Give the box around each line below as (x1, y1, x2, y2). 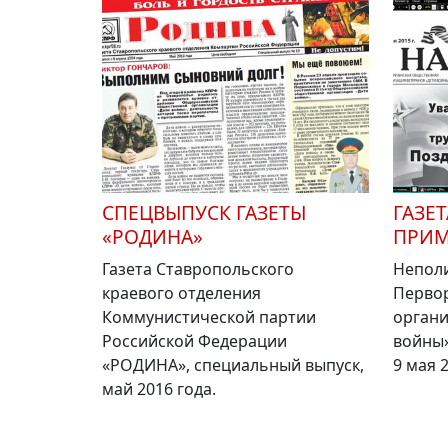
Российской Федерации (102, 330, 287, 353)
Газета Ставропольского (102, 258, 294, 281)
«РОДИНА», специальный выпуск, (102, 354, 364, 377)
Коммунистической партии (102, 306, 316, 329)
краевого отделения (102, 282, 261, 305)
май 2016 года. (102, 378, 216, 401)
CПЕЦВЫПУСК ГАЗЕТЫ (102, 199, 306, 227)
